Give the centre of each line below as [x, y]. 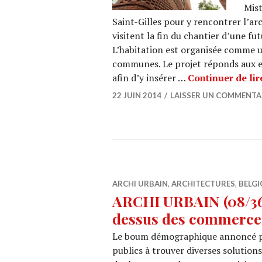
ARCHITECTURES [203, 184]
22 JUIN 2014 [137, 95]
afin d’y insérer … [150, 78]
